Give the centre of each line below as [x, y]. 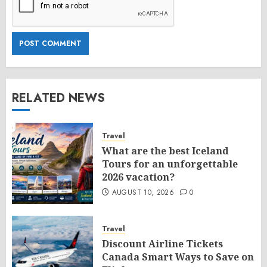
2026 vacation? [138, 177]
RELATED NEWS [58, 98]
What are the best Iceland [165, 151]
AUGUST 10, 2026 [143, 193]
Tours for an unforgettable [170, 164]
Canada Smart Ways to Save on [178, 257]
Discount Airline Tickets [162, 244]
